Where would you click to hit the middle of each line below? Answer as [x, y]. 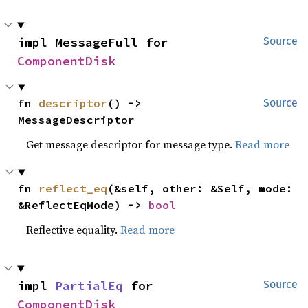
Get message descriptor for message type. [131, 145]
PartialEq [89, 286]
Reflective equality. [74, 230]
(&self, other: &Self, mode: [200, 189]
